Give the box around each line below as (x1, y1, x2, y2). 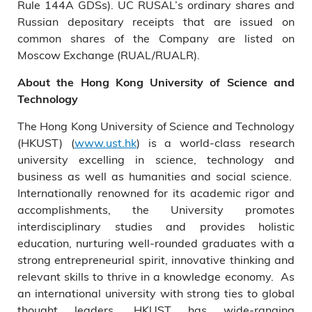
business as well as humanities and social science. (17, 169, 295, 183)
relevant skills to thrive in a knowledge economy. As (17, 269, 295, 283)
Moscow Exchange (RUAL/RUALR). (17, 47, 200, 62)
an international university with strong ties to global (17, 286, 295, 300)
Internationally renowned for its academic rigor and (17, 185, 295, 200)
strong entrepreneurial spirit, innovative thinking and (17, 252, 295, 267)
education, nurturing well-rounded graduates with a (17, 235, 295, 250)
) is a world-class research (136, 135, 295, 150)
